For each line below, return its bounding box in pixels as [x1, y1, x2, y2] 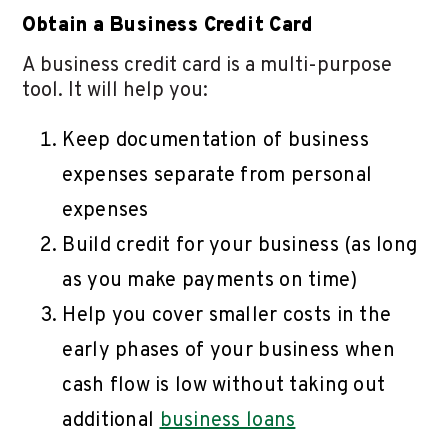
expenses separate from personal [62, 163, 373, 190]
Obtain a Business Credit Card [22, 13, 314, 40]
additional [62, 408, 160, 435]
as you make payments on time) [62, 268, 358, 295]
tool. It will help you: [22, 78, 209, 105]
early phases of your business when [62, 338, 395, 365]
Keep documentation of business [62, 128, 369, 155]
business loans [159, 408, 296, 435]
